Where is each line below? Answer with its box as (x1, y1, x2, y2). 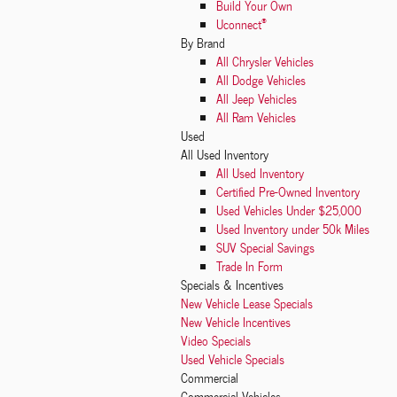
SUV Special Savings (216, 237, 315, 258)
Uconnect (216, 14, 261, 35)
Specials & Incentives (181, 275, 284, 295)
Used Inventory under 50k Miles (216, 219, 370, 239)
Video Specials (181, 331, 251, 351)
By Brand (181, 33, 225, 53)
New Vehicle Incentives (181, 312, 291, 332)
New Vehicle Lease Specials (181, 293, 313, 314)
